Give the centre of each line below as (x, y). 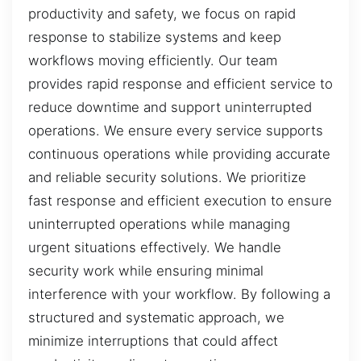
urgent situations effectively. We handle (155, 248)
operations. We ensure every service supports (176, 131)
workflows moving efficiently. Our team (153, 61)
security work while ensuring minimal (146, 271)
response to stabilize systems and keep (155, 37)
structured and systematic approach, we (156, 318)
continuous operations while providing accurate (179, 154)
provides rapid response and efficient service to (180, 84)
